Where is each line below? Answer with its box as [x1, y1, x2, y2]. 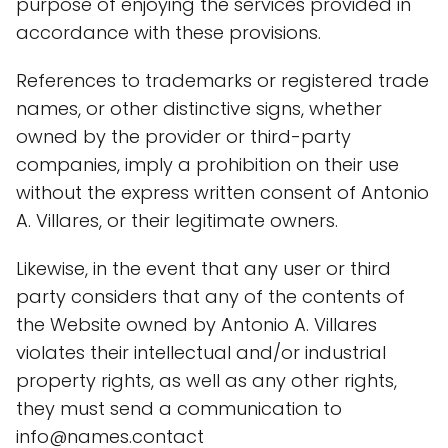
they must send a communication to [16, 396, 342, 421]
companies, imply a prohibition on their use [16, 152, 399, 177]
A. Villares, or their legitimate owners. [16, 208, 338, 233]
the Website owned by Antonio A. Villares [16, 312, 377, 337]
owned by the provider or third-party [16, 124, 351, 149]
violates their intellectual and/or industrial [16, 340, 386, 365]
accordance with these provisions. [16, 20, 321, 45]
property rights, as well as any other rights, [16, 368, 397, 393]
